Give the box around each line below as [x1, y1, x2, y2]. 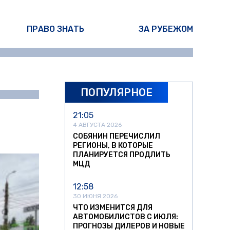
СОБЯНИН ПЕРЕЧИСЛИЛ [73, 132, 160, 141]
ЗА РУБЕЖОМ [138, 24, 193, 34]
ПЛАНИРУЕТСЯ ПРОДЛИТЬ [73, 150, 170, 160]
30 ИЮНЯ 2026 [73, 193, 118, 200]
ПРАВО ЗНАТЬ [27, 24, 85, 34]
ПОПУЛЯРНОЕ [81, 86, 152, 99]
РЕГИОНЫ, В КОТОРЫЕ [73, 141, 153, 150]
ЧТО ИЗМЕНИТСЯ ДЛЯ [73, 203, 152, 213]
